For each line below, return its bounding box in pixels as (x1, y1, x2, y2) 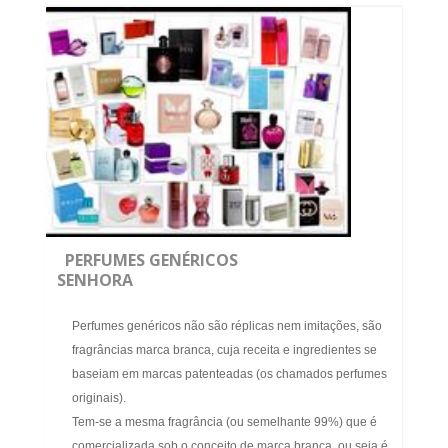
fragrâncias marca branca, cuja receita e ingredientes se (72, 343, 377, 358)
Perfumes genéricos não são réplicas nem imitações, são (72, 319, 382, 334)
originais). (72, 391, 126, 406)
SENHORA (57, 269, 133, 292)
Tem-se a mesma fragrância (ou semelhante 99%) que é (72, 415, 377, 430)
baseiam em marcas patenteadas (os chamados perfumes (72, 367, 387, 382)
